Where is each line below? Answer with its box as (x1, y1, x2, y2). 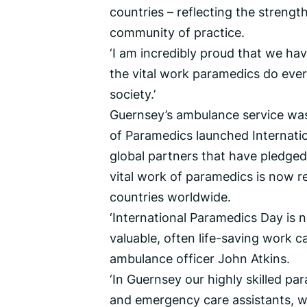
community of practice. (110, 23, 245, 42)
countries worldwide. (110, 188, 231, 206)
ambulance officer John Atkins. (110, 249, 290, 268)
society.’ (110, 85, 156, 103)
